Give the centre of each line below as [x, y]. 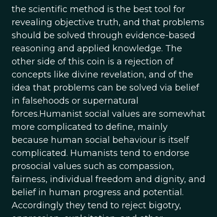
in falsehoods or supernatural [75, 101]
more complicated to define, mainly [90, 127]
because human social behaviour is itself [100, 140]
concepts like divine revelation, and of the [102, 75]
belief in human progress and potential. [98, 192]
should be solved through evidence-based [103, 35]
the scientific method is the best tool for [98, 9]
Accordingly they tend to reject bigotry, [96, 205]
